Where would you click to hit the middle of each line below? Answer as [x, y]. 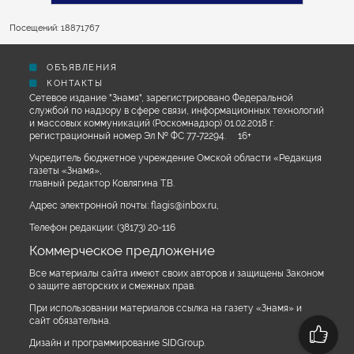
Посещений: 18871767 [55, 28]
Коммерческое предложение [122, 251]
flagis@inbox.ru [184, 206]
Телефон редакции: [72, 228]
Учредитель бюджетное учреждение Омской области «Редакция [175, 158]
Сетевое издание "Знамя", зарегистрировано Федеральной [161, 98]
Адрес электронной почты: [89, 206]
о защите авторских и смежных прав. [113, 286]
